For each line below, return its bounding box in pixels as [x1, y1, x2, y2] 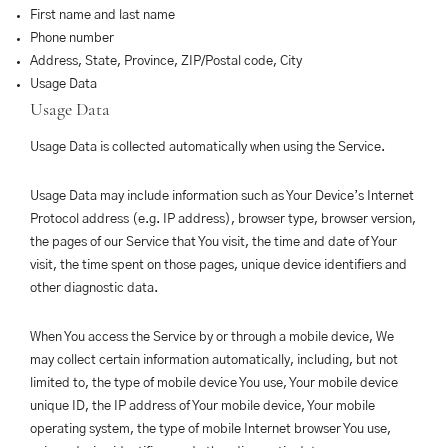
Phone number [30, 32, 114, 45]
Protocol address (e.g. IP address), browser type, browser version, [30, 213, 416, 226]
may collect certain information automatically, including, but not [30, 354, 398, 367]
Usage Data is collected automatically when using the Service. [30, 141, 385, 154]
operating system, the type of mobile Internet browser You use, [30, 423, 391, 436]
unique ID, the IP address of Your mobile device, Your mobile [30, 400, 375, 413]
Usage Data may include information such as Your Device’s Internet [30, 190, 414, 203]
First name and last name [30, 9, 175, 22]
